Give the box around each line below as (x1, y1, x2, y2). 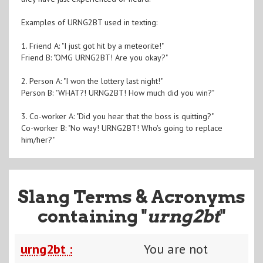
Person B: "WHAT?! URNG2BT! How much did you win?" (21, 87, 214, 98)
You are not (144, 240, 208, 257)
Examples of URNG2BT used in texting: (21, 16, 157, 28)
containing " (38, 205, 147, 227)
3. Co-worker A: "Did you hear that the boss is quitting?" (21, 110, 214, 122)
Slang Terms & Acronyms (18, 186, 245, 207)
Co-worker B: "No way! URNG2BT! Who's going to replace (21, 122, 222, 133)
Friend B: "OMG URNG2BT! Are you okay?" (21, 52, 168, 63)
